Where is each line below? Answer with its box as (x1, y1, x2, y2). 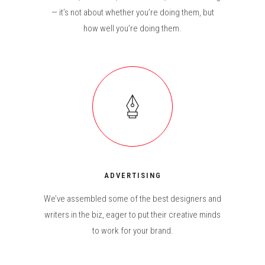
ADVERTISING (104, 171, 161, 180)
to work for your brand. (92, 225, 173, 236)
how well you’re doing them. (83, 23, 182, 34)
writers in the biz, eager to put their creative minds (44, 209, 221, 220)
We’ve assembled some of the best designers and (44, 193, 221, 204)
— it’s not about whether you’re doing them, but (51, 7, 214, 18)
